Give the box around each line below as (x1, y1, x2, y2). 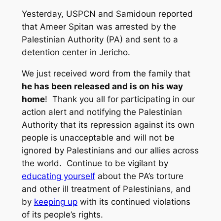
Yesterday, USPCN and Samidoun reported (21, 9, 193, 19)
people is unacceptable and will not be (21, 132, 175, 143)
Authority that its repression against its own (21, 119, 194, 130)
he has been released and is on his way (21, 81, 183, 91)
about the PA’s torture (95, 171, 184, 181)
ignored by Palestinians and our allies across (21, 145, 199, 155)
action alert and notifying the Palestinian (21, 107, 182, 117)
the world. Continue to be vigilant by (21, 158, 168, 168)
